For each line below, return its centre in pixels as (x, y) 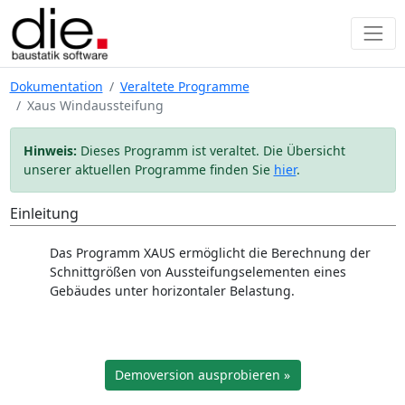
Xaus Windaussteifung (95, 105)
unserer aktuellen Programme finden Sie (148, 170)
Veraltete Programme (184, 86)
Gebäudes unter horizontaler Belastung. (172, 291)
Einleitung (44, 213)
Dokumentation (56, 86)
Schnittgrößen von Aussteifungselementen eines (198, 272)
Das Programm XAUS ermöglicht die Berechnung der (210, 253)
